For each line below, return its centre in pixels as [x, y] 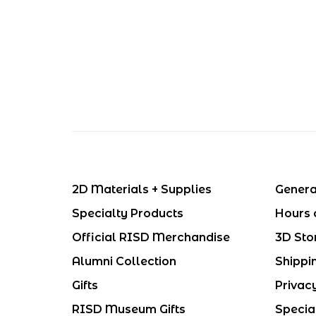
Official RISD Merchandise [151, 237]
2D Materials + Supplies [142, 189]
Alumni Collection [124, 261]
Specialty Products [128, 213]
